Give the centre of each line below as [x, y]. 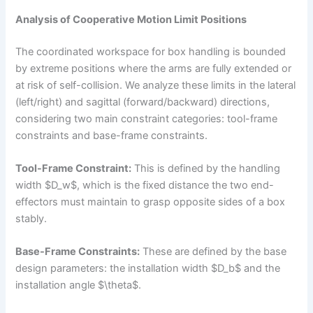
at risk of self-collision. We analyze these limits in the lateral [156, 85]
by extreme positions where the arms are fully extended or [154, 68]
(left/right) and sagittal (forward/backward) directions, [143, 102]
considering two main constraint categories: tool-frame [147, 118]
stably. [31, 218]
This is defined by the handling [206, 168]
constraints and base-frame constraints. [112, 135]
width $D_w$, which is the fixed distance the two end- [145, 185]
